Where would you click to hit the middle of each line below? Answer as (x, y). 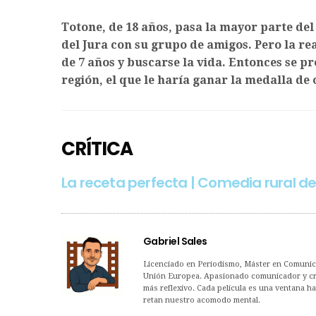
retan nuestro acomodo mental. (202, 300)
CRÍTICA (97, 149)
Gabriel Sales (175, 242)
